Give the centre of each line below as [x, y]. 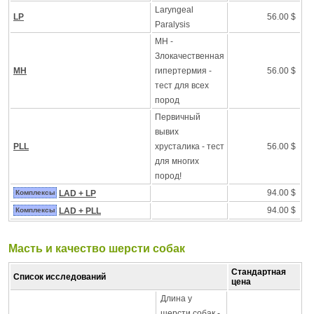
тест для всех [182, 86]
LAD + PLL [80, 211]
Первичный [178, 117]
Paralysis [172, 25]
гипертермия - [183, 71]
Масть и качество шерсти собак [97, 248]
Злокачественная [190, 56]
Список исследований [60, 277]
